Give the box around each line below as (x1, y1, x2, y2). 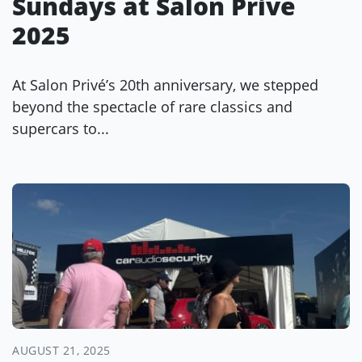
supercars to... (12, 119, 109, 138)
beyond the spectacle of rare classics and (12, 97, 293, 116)
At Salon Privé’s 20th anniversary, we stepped (12, 75, 318, 95)
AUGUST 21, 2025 (12, 343, 111, 358)
